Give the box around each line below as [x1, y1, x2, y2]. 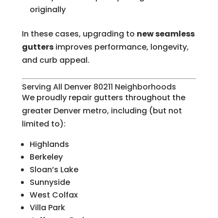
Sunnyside [29, 177, 70, 188]
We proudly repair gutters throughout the [21, 92, 185, 104]
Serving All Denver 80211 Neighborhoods [21, 81, 176, 93]
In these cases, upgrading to [21, 28, 137, 40]
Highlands [29, 139, 69, 150]
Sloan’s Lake [29, 164, 78, 176]
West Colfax [29, 189, 78, 201]
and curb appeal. [21, 54, 90, 66]
